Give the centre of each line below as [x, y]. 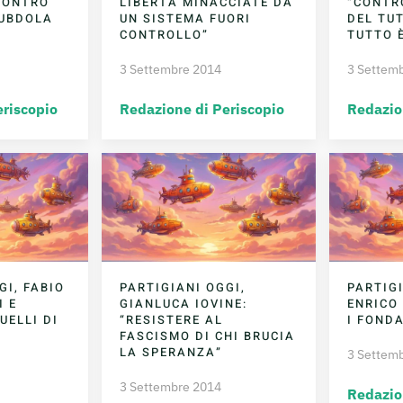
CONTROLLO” [165, 35]
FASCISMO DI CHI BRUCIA [208, 336]
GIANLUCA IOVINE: [184, 303]
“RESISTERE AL [172, 319]
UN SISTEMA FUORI [186, 19]
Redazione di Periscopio [202, 109]
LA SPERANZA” [171, 352]
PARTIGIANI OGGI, [183, 287]
